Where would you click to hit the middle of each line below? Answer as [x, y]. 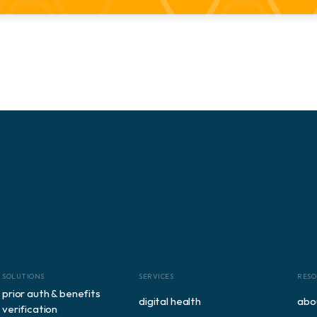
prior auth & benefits [51, 293]
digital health [170, 301]
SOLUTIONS [23, 276]
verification [30, 309]
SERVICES [156, 276]
